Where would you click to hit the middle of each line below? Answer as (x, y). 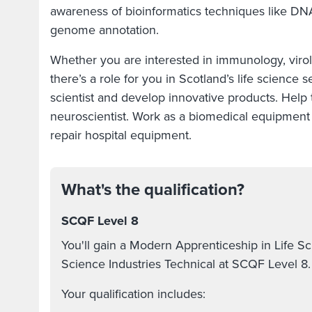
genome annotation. (110, 30)
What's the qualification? (153, 189)
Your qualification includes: (133, 294)
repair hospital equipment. (123, 135)
